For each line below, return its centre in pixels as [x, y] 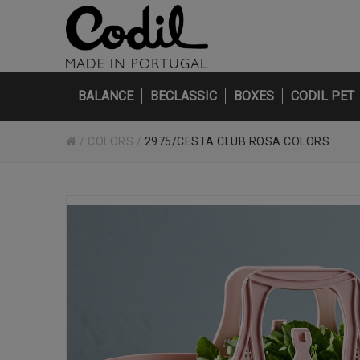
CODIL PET [323, 96]
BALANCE [106, 96]
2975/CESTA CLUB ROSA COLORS [237, 141]
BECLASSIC [184, 96]
